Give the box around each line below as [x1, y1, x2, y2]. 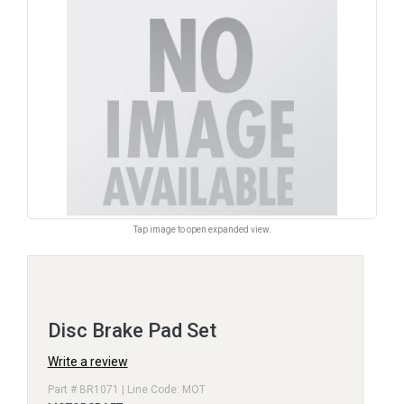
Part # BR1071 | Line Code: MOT [47, 382, 206, 396]
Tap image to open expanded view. [133, 224, 271, 234]
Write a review [47, 353, 128, 369]
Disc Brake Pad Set [47, 318, 216, 342]
